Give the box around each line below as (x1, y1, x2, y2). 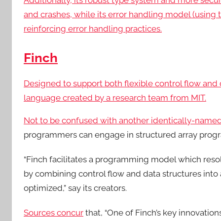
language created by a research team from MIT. (24, 92, 206, 103)
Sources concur (24, 208, 83, 218)
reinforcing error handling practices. (24, 24, 162, 34)
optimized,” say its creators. (24, 183, 127, 193)
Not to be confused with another (24, 115, 151, 125)
